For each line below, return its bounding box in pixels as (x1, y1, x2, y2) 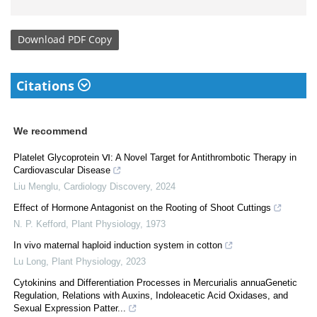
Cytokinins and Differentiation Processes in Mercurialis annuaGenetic (13, 277, 297, 288)
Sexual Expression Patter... (13, 302, 126, 313)
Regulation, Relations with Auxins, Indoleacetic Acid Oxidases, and (13, 289, 288, 301)
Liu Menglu (13, 180, 58, 192)
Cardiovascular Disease (13, 164, 110, 175)
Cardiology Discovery (64, 180, 150, 192)
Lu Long (13, 255, 46, 267)
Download (18, 33, 65, 47)
